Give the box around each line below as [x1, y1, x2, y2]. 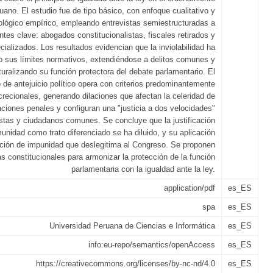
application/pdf [164, 183, 215, 193]
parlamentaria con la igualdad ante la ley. [71, 165, 215, 174]
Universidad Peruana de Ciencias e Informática [49, 221, 215, 230]
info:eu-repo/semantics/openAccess [88, 240, 215, 249]
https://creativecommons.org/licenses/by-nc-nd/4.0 [36, 259, 215, 268]
